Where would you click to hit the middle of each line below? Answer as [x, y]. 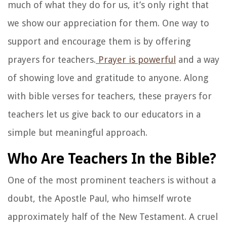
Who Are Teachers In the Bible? [112, 159]
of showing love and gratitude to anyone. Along [108, 78]
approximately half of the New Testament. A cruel [113, 217]
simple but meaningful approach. [78, 133]
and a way [198, 60]
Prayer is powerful [136, 60]
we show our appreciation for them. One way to [108, 23]
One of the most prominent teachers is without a [112, 180]
